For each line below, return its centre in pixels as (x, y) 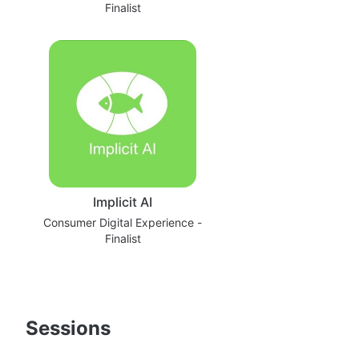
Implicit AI (123, 202)
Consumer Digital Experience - (123, 222)
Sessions (68, 328)
